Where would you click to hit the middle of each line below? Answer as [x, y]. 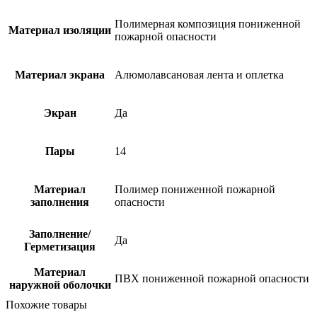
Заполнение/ [60, 234]
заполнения [60, 202]
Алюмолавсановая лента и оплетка [199, 74]
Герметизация [60, 246]
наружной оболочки [60, 284]
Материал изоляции [60, 30]
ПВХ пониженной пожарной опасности [212, 278]
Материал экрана [60, 74]
